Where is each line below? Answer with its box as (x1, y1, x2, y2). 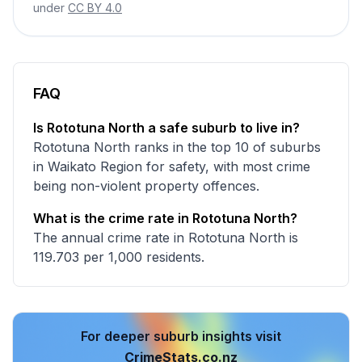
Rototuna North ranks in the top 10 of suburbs (33, 139, 321, 155)
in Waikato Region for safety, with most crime (33, 158, 310, 175)
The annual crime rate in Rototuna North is (33, 229, 298, 246)
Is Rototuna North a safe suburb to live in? (33, 120, 300, 136)
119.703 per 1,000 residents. (33, 249, 204, 265)
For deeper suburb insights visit (81, 328, 281, 344)
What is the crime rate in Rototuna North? (33, 210, 297, 226)
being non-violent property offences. (33, 178, 259, 194)
